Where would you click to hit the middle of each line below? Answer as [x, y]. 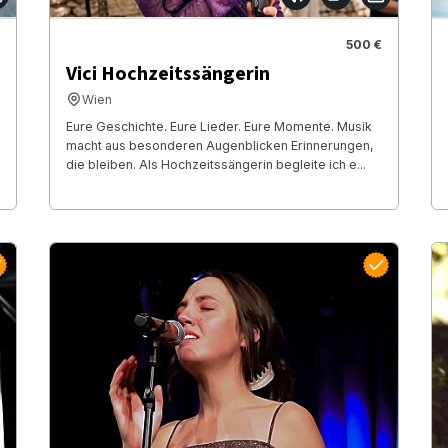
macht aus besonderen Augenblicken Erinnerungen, [219, 145]
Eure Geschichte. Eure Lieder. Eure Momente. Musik [218, 126]
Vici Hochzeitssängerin [167, 73]
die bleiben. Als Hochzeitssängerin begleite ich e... [215, 164]
